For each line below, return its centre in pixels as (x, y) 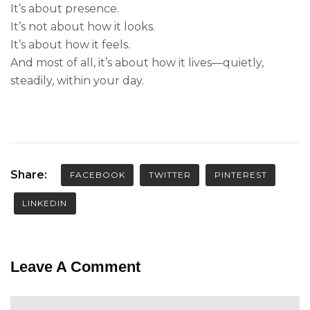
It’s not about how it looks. (83, 26)
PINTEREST (240, 174)
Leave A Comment (77, 266)
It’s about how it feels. (70, 44)
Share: (29, 174)
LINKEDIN (45, 203)
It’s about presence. (65, 8)
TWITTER (170, 174)
